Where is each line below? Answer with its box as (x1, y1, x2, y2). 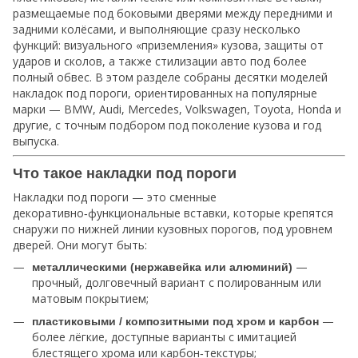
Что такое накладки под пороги (13, 165, 237, 182)
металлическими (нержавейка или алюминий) (32, 260, 292, 273)
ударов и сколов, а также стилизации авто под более (13, 54, 307, 69)
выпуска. (13, 133, 59, 149)
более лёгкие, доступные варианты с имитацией (32, 328, 296, 344)
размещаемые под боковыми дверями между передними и (13, 6, 332, 21)
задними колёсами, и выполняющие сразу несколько (13, 22, 300, 37)
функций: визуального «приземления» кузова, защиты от (13, 38, 324, 53)
